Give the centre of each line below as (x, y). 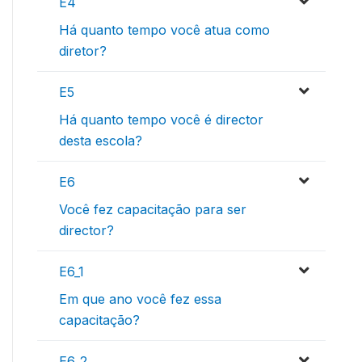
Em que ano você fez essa (140, 299)
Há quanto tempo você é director (161, 119)
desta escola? (101, 140)
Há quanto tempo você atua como (164, 29)
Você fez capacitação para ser (153, 209)
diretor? (83, 51)
